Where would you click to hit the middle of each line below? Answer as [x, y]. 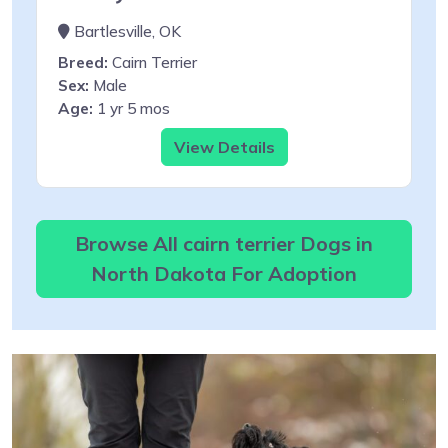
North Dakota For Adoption [224, 273]
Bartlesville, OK [125, 31]
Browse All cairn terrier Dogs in [224, 243]
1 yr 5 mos [131, 108]
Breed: [83, 62]
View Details [224, 146]
